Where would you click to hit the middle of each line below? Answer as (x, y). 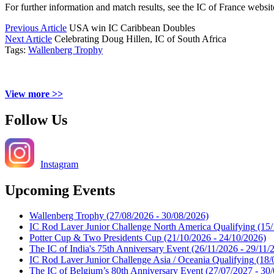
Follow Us (36, 120)
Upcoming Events (60, 190)
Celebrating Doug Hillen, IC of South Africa (140, 39)
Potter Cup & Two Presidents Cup (95, 238)
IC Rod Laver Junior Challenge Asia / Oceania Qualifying (142, 260)
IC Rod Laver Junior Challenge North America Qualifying (142, 227)
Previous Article (36, 28)
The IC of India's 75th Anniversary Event (109, 249)
